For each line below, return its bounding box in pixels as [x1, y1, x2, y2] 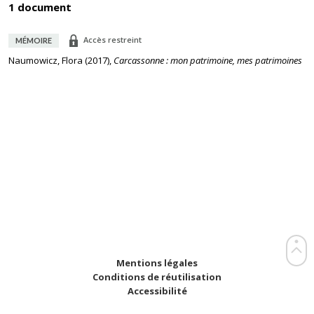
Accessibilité [127, 285, 187, 297]
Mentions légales [116, 257, 198, 269]
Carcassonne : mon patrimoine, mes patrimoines [114, 54, 302, 67]
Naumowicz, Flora [8, 54, 83, 67]
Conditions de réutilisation [93, 271, 221, 283]
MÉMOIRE [15, 36, 52, 45]
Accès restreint [83, 34, 142, 45]
